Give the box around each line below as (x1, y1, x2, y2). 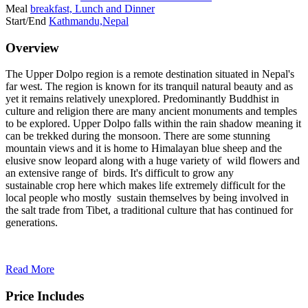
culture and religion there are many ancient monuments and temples (5, 105, 297, 118)
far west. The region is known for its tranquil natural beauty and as (5, 80, 293, 93)
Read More (5, 263, 54, 276)
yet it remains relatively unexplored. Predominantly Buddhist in (5, 93, 279, 105)
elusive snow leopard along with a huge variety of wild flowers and (5, 155, 300, 167)
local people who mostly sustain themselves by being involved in (5, 192, 289, 204)
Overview (5, 40, 59, 55)
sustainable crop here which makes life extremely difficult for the (5, 179, 285, 192)
